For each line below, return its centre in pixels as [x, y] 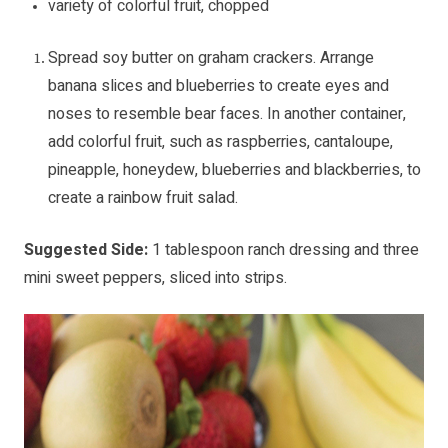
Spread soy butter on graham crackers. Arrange [211, 58]
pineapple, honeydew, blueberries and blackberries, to [234, 170]
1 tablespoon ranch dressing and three [285, 250]
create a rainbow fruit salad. [143, 198]
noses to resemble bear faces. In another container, [227, 114]
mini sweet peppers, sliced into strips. [155, 278]
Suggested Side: [88, 250]
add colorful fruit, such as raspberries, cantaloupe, [220, 142]
